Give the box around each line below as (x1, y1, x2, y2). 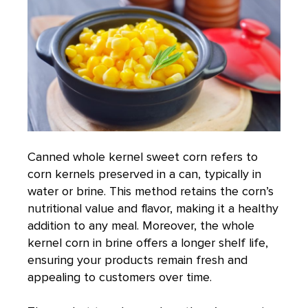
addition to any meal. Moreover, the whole (27, 218, 254, 234)
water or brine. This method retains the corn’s (27, 184, 274, 199)
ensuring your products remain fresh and (27, 252, 247, 268)
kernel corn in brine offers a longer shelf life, (27, 235, 268, 251)
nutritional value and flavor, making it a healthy (27, 201, 278, 217)
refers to (207, 149, 258, 165)
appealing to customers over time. (27, 269, 212, 285)
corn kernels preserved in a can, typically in (27, 166, 261, 182)
